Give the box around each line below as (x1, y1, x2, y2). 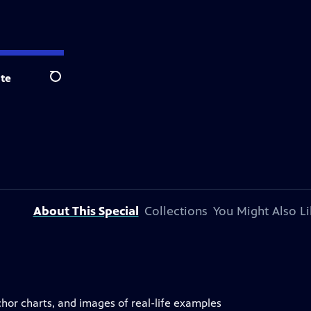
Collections (144, 203, 208, 219)
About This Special (33, 203, 139, 219)
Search (49, 77, 83, 91)
